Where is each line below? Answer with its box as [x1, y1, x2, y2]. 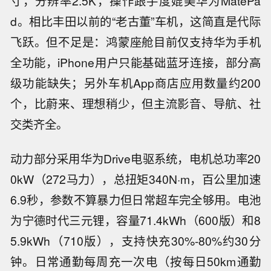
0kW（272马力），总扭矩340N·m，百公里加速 [10, 171, 261, 188]
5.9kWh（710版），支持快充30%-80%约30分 [10, 232, 261, 250]
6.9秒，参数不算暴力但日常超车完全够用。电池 [10, 191, 261, 209]
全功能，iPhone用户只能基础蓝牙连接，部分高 [10, 54, 261, 71]
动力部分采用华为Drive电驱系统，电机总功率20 [10, 150, 261, 168]
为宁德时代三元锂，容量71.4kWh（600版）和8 [10, 212, 261, 229]
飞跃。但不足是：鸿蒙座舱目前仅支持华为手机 [10, 33, 261, 51]
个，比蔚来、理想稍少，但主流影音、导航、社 [10, 95, 261, 113]
